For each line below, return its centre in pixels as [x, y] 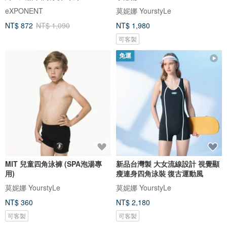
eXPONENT [24, 10]
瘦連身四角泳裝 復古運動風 [160, 173]
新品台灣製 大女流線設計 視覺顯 [168, 163]
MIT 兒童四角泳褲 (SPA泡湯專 [53, 163]
